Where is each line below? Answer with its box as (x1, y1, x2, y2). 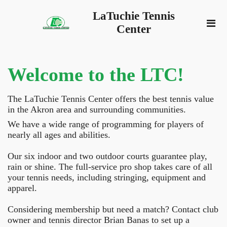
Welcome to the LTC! (8, 63, 184, 85)
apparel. (8, 182, 40, 193)
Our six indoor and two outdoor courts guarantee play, (8, 150, 207, 161)
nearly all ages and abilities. (8, 129, 113, 140)
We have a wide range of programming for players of (8, 119, 204, 129)
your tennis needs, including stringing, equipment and (8, 172, 206, 182)
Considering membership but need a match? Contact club (8, 204, 218, 214)
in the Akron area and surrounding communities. (8, 104, 188, 115)
